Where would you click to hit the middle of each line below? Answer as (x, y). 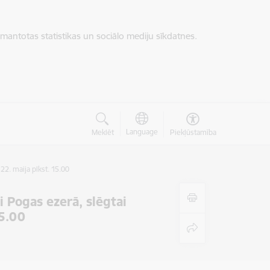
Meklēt (102, 132)
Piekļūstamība (193, 132)
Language (142, 132)
